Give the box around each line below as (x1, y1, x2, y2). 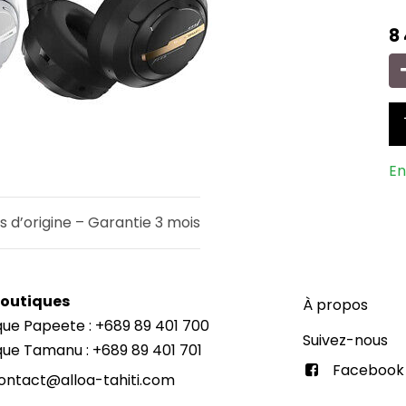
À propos (303, 295, 368, 315)
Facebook (332, 360, 404, 381)
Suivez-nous (303, 330, 388, 351)
